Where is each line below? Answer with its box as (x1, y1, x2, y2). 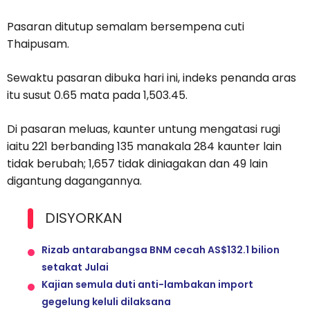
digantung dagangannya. (7, 173, 142, 190)
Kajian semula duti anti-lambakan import (42, 277, 253, 292)
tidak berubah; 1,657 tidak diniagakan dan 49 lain (7, 156, 268, 172)
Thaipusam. (7, 36, 69, 53)
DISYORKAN (45, 208, 122, 228)
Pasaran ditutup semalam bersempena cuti (7, 19, 244, 35)
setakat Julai (42, 260, 109, 275)
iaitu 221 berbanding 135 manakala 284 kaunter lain (7, 138, 282, 155)
